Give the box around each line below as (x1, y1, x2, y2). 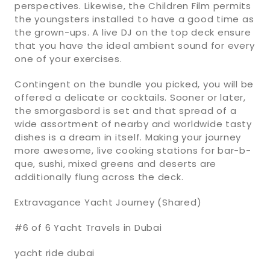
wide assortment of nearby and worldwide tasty (14, 117, 252, 130)
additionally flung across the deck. (14, 170, 184, 183)
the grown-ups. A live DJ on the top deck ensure (14, 25, 251, 39)
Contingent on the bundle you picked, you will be (14, 77, 254, 90)
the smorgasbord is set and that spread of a (14, 104, 237, 117)
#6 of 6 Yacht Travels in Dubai (14, 221, 162, 234)
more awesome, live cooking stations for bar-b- (14, 143, 251, 157)
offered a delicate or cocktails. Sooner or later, (14, 90, 246, 104)
